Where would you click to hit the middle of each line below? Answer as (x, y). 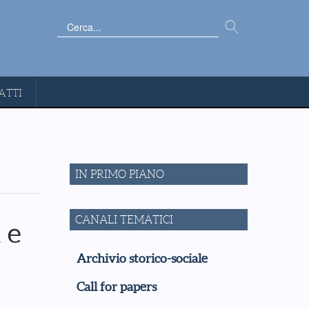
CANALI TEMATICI (124, 220)
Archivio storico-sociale (142, 258)
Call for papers (117, 287)
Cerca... (72, 24)
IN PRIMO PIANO (120, 174)
